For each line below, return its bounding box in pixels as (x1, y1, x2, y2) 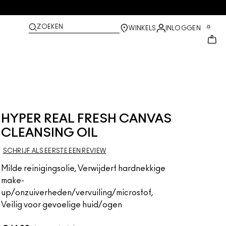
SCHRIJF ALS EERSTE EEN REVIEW (3, 148, 106, 154)
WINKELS (129, 25, 156, 31)
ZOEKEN (37, 24, 64, 30)
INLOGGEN (165, 25, 201, 31)
